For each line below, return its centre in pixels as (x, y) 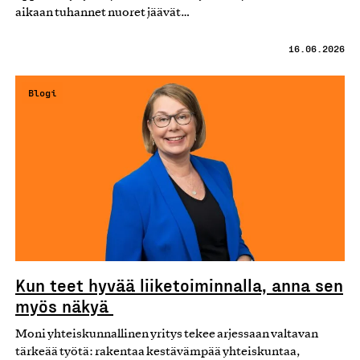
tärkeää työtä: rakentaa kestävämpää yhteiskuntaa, (158, 352)
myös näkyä (64, 305)
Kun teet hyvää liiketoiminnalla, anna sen (179, 284)
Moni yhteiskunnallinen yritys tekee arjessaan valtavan (167, 334)
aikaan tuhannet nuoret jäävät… (102, 12)
